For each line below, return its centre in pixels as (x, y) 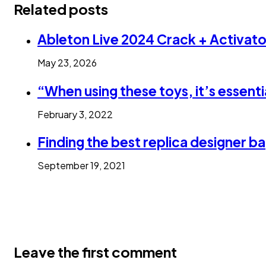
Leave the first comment (95, 252)
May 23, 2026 (67, 63)
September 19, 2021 (81, 166)
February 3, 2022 (75, 114)
